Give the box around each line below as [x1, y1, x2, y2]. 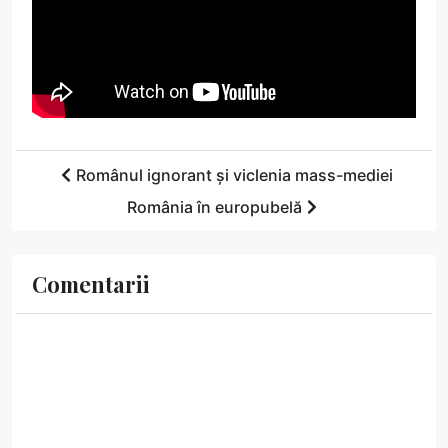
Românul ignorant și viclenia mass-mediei [75, 164, 393, 185]
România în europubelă [126, 196, 302, 217]
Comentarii [32, 268, 150, 298]
